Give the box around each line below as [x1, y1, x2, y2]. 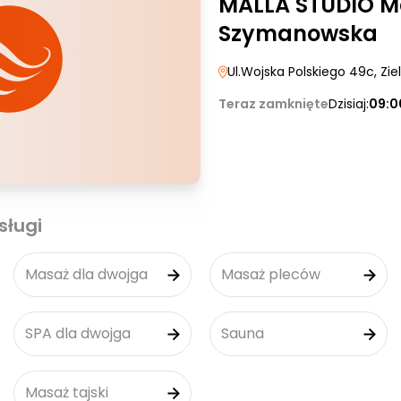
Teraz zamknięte [218, 95, 328, 113]
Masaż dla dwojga [25, 264, 148, 285]
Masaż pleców [221, 264, 320, 285]
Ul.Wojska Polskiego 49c [227, 63, 374, 81]
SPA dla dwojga [25, 323, 131, 344]
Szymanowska [218, 19, 378, 48]
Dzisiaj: [328, 95, 369, 113]
